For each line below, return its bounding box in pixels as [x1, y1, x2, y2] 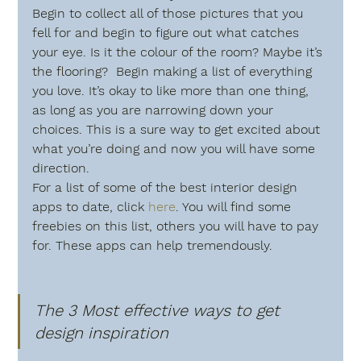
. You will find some [176, 198, 296, 214]
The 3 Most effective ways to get [35, 300, 285, 320]
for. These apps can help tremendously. [32, 237, 273, 253]
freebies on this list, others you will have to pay [32, 218, 323, 234]
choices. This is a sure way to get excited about [32, 121, 325, 137]
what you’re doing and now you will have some [32, 140, 320, 156]
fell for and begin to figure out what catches [32, 24, 304, 40]
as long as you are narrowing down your [32, 102, 278, 118]
